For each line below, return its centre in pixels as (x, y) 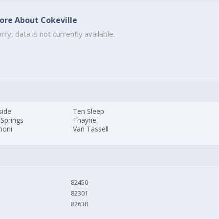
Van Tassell (91, 129)
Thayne (85, 120)
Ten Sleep (89, 111)
